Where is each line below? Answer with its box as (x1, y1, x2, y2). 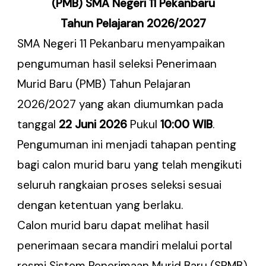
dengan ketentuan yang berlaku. (17, 197, 183, 213)
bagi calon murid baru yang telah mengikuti (17, 157, 242, 172)
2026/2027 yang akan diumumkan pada (17, 96, 224, 112)
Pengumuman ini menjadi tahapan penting (17, 137, 237, 152)
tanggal (17, 116, 59, 132)
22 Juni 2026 (59, 116, 128, 132)
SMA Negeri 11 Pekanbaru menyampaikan (17, 36, 226, 51)
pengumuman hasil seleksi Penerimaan (17, 56, 217, 71)
